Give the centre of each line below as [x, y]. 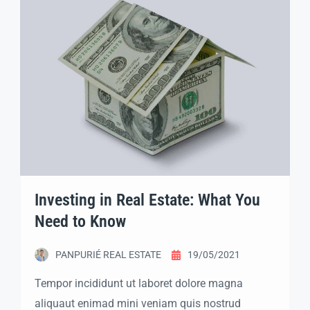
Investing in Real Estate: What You [147, 200]
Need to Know [80, 221]
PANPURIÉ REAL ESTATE [108, 255]
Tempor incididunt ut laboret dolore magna [139, 283]
